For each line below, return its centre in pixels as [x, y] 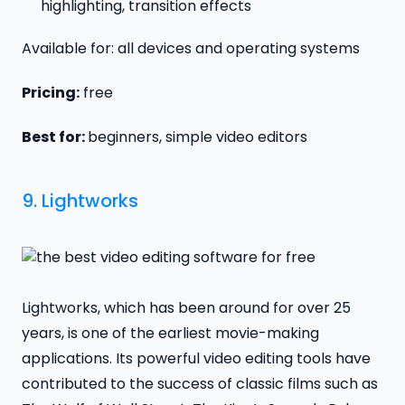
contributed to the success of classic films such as [200, 383]
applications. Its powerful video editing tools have [196, 358]
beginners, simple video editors [198, 137]
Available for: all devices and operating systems [191, 49]
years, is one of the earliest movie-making [170, 333]
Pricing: [51, 93]
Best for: [55, 137]
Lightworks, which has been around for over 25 [186, 307]
